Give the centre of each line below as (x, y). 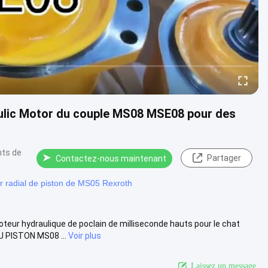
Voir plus (85, 235)
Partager (224, 158)
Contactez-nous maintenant (111, 159)
